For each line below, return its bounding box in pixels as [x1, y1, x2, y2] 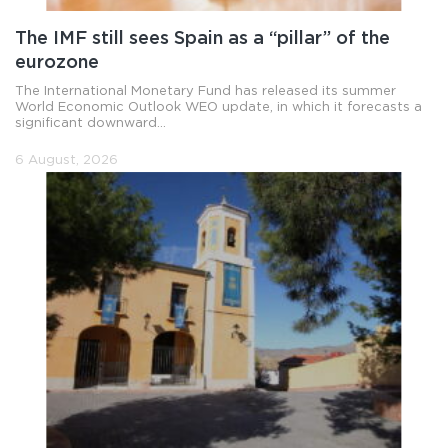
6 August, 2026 [15, 154, 118, 166]
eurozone [15, 54, 99, 71]
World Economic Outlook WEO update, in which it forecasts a [15, 101, 422, 113]
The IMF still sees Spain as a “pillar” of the [15, 30, 390, 47]
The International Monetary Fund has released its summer [15, 85, 396, 97]
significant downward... [15, 117, 166, 129]
